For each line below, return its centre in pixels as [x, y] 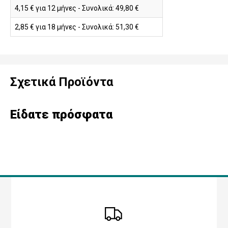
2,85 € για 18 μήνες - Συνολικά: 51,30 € [77, 27]
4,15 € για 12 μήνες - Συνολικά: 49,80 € [77, 8]
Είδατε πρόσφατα [61, 114]
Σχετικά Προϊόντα [62, 82]
